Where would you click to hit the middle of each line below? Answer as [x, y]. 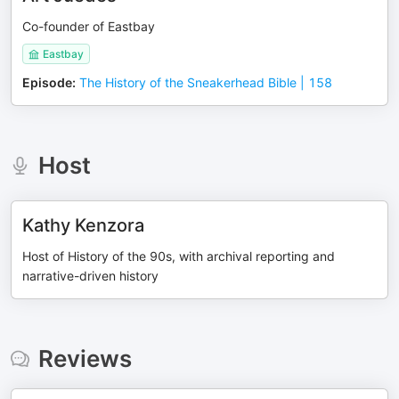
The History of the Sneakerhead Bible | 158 [206, 82]
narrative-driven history [90, 276]
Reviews [85, 358]
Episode [47, 82]
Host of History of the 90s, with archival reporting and [179, 256]
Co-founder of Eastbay [89, 26]
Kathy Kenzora [83, 225]
